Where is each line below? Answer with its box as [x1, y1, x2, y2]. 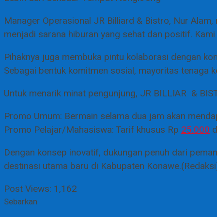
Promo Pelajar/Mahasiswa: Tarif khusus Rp [4, 123, 181, 137]
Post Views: [4, 182, 51, 196]
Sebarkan [4, 196, 37, 208]
